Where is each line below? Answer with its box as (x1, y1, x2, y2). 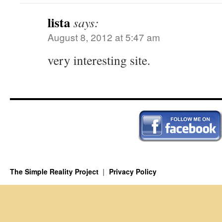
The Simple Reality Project (10, 166, 101, 176)
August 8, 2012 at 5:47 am (48, 30, 160, 44)
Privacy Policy (109, 166, 157, 176)
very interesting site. (48, 52, 150, 68)
